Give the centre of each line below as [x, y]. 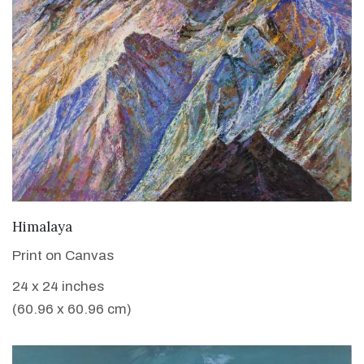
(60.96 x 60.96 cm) [72, 310]
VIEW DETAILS [182, 225]
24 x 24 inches [58, 287]
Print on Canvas [63, 256]
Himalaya [42, 227]
